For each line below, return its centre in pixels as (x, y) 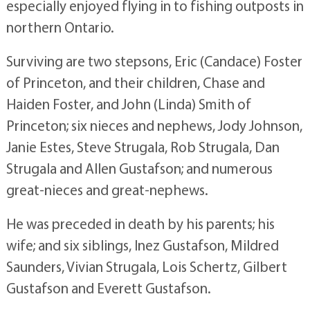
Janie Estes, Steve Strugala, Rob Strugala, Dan (143, 147)
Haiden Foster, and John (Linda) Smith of (128, 104)
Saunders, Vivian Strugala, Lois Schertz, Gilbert (146, 266)
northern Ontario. (60, 27)
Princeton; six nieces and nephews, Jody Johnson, (154, 125)
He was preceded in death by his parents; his (140, 224)
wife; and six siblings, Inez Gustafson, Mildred (142, 245)
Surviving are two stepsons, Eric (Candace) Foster (154, 61)
